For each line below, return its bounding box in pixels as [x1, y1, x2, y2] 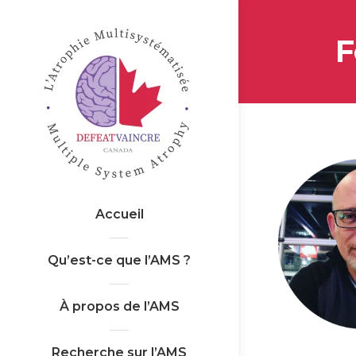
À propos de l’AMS [59, 299, 180, 314]
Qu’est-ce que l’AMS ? [48, 253, 191, 268]
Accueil [95, 207, 144, 222]
